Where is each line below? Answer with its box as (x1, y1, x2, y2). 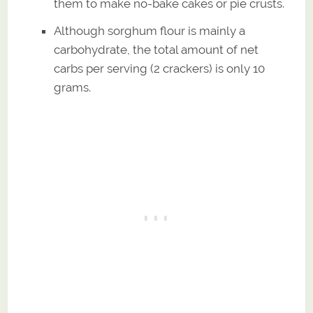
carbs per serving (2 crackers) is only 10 (54, 61, 265, 75)
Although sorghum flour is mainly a (54, 23, 246, 38)
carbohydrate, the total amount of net (54, 42, 259, 57)
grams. (54, 80, 92, 94)
